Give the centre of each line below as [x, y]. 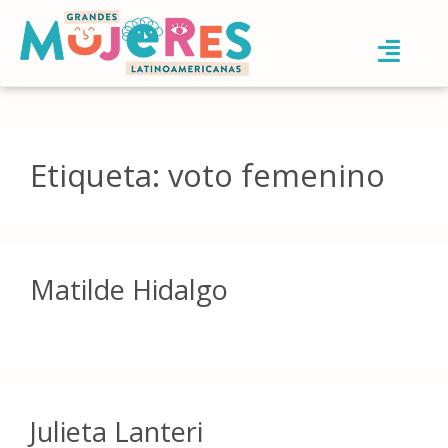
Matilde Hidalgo [129, 289]
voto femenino [276, 174]
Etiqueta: [99, 174]
